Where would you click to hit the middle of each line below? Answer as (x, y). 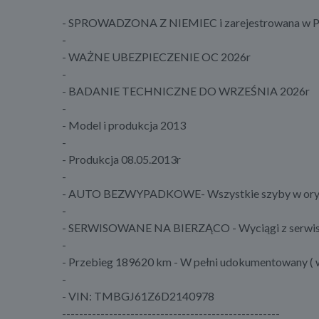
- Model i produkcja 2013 (124, 125)
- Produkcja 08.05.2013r (121, 159)
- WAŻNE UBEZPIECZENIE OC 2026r (156, 57)
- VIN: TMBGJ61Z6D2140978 (138, 296)
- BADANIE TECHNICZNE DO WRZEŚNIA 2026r (186, 91)
